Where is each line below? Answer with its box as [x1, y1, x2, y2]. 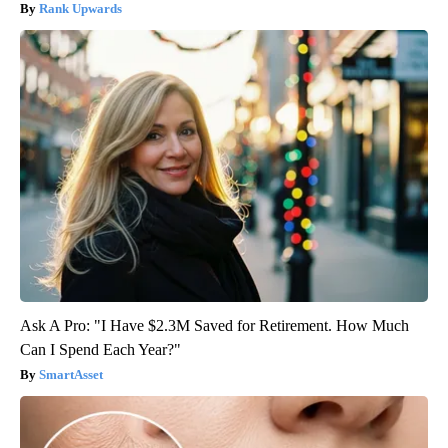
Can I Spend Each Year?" [20, 341, 181, 359]
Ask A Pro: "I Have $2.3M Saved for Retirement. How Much [20, 317, 409, 335]
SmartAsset [39, 367, 103, 383]
